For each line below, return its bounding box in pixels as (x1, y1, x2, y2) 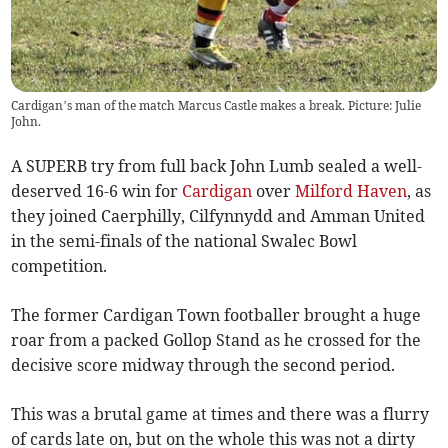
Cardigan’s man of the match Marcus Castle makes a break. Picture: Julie (11, 97, 422, 113)
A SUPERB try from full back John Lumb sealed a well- (11, 155, 423, 176)
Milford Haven (295, 180, 408, 201)
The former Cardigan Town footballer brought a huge (11, 304, 422, 325)
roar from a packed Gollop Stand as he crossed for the (11, 329, 422, 350)
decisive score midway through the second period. (11, 354, 396, 375)
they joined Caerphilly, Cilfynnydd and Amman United (11, 205, 426, 226)
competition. (11, 255, 108, 276)
